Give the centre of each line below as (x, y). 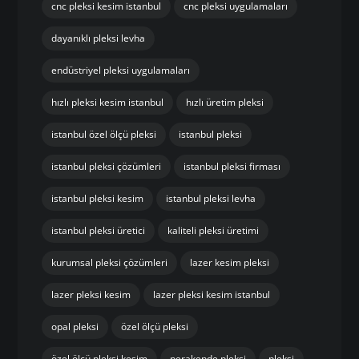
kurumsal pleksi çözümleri (110, 262)
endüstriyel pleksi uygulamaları (121, 70)
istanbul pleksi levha (211, 198)
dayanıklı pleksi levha (99, 38)
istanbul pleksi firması (232, 166)
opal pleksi (75, 326)
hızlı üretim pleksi (225, 102)
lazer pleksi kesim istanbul (212, 294)
